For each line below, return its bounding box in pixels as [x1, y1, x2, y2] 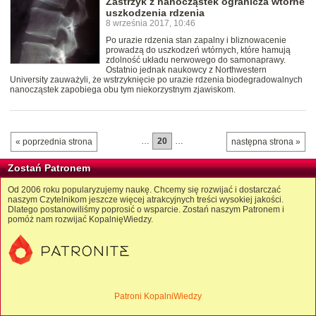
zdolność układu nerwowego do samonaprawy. [106, 55, 286, 66]
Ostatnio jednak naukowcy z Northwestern [106, 65, 267, 75]
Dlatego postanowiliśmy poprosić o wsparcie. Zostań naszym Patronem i [8, 205, 284, 215]
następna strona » [231, 137, 300, 147]
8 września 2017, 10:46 [106, 18, 195, 29]
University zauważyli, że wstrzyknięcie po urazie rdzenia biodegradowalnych [10, 75, 303, 85]
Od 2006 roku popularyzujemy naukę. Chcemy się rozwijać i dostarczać [8, 185, 281, 195]
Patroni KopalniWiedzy [114, 291, 202, 302]
